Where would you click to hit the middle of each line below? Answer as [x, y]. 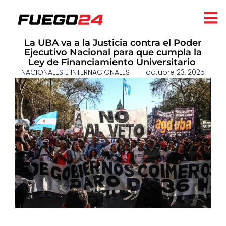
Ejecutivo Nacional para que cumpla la [113, 52]
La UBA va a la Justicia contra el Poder [113, 43]
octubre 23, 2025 [175, 72]
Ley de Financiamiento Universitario [113, 62]
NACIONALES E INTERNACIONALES [75, 72]
